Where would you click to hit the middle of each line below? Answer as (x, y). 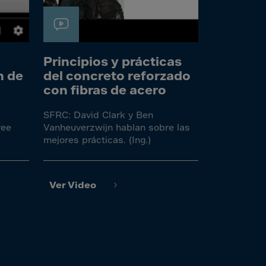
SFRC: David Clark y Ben (98, 115)
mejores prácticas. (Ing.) (97, 140)
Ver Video (73, 185)
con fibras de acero (105, 90)
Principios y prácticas (113, 61)
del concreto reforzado (117, 75)
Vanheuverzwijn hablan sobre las (117, 127)
